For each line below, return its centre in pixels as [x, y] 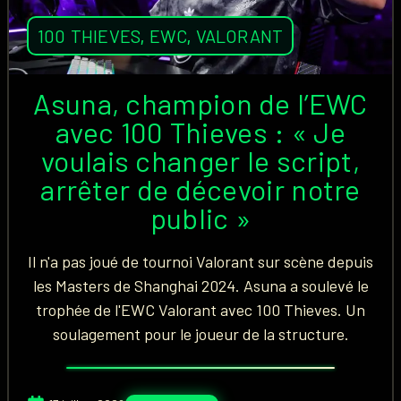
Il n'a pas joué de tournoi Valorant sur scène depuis [200, 261]
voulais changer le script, [200, 160]
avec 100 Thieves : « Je [200, 132]
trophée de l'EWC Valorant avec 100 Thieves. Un [200, 310]
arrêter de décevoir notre [200, 189]
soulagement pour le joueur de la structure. [200, 334]
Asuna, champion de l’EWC [200, 103]
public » [200, 218]
